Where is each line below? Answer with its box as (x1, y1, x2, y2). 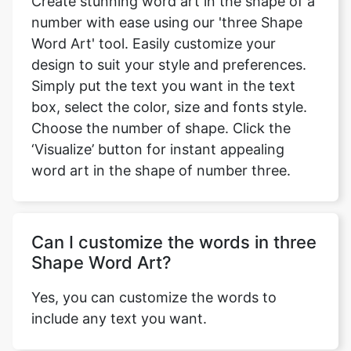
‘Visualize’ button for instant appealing (31, 141, 284, 158)
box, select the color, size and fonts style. (31, 99, 307, 116)
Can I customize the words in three (31, 232, 317, 253)
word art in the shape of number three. (31, 162, 291, 179)
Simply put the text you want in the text (31, 78, 295, 95)
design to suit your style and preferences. (31, 56, 306, 74)
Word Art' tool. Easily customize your (31, 35, 276, 52)
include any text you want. (31, 310, 207, 327)
